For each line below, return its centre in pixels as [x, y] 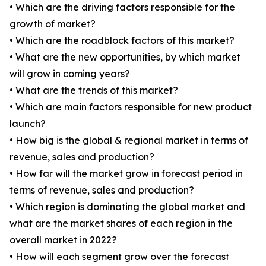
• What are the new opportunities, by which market [125, 57]
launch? [28, 124]
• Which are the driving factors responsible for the [122, 7]
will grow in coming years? [70, 74]
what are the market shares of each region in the [121, 224]
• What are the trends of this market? [94, 91]
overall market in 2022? [63, 240]
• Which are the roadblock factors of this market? [122, 41]
